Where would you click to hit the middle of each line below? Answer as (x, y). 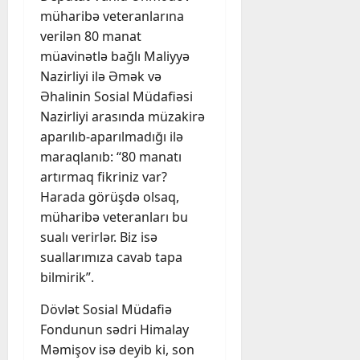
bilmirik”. (67, 278)
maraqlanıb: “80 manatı (111, 157)
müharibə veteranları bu (114, 217)
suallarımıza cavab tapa (111, 258)
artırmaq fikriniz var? (104, 177)
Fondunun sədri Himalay (115, 330)
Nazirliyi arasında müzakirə (123, 117)
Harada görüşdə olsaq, (110, 197)
